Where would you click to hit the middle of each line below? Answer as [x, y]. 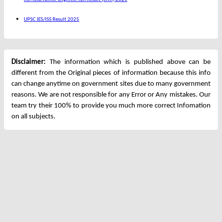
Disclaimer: [28, 62]
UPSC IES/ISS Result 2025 [52, 20]
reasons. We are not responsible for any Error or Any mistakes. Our [111, 95]
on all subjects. [33, 116]
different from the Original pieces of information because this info [111, 73]
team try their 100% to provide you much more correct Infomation [111, 106]
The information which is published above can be [128, 62]
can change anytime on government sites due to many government [111, 84]
